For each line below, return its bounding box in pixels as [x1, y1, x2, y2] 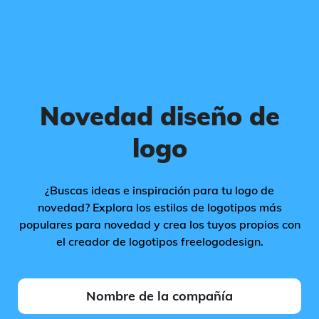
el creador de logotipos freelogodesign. [56, 234, 263, 249]
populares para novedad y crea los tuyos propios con [19, 217, 300, 231]
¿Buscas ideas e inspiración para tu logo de [45, 183, 274, 197]
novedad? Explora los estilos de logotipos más [37, 200, 282, 214]
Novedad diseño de [39, 100, 280, 132]
